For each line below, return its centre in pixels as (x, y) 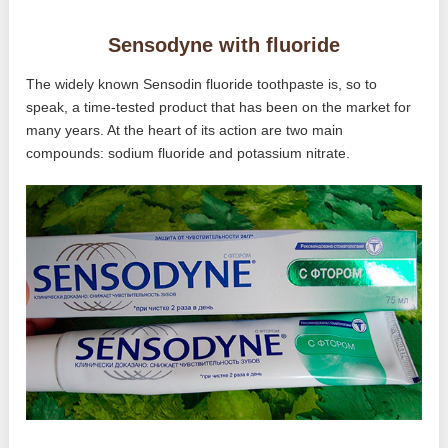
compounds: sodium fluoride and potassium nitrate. (188, 152)
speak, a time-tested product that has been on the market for (219, 106)
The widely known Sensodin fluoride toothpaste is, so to (202, 83)
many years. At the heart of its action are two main (185, 129)
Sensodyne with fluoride (223, 44)
